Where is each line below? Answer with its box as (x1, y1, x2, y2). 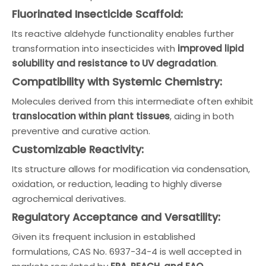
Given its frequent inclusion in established (12, 230, 195, 243)
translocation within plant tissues (12, 110, 170, 122)
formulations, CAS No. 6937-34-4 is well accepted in (12, 245, 242, 258)
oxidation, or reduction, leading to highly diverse (12, 178, 222, 190)
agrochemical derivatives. (12, 192, 126, 205)
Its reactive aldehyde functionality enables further (12, 27, 234, 40)
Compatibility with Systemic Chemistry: (12, 75, 222, 89)
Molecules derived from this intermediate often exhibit (12, 95, 254, 107)
